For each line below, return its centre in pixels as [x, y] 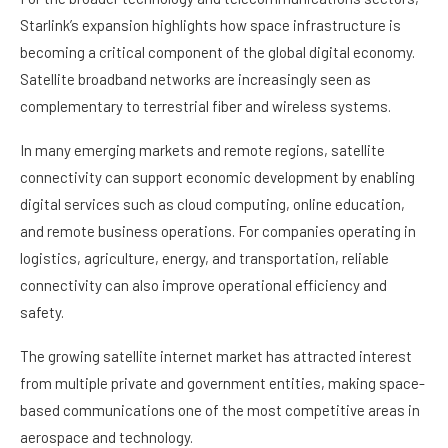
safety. [42, 312]
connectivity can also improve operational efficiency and [203, 285]
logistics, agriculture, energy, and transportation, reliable [204, 258]
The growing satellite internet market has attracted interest [216, 356]
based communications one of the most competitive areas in [220, 410]
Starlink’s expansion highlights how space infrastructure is [210, 25]
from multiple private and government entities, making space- [222, 383]
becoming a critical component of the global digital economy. [217, 52]
